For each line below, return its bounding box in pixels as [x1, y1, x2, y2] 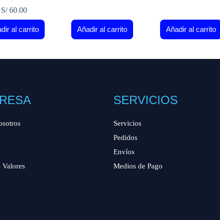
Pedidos [113, 133, 137, 141]
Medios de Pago [113, 162, 163, 170]
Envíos [113, 147, 135, 156]
